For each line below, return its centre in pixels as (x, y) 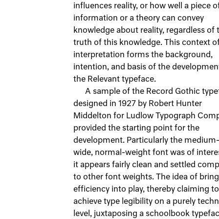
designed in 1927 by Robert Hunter (138, 104)
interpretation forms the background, (143, 55)
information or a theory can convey (139, 19)
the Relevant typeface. (116, 80)
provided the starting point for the (136, 129)
